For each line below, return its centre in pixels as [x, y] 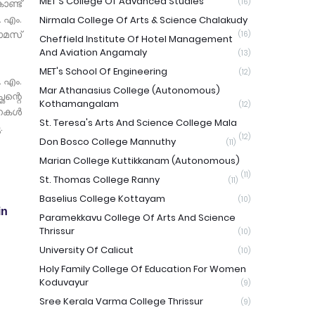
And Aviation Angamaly [93, 52]
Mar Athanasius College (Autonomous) [130, 90]
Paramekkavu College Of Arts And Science [137, 218]
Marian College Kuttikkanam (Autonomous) [140, 161]
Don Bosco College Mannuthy [108, 142]
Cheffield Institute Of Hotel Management [136, 39]
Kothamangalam [79, 104]
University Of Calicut [86, 250]
